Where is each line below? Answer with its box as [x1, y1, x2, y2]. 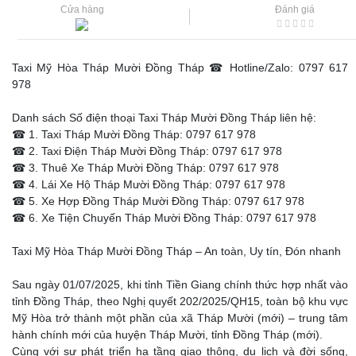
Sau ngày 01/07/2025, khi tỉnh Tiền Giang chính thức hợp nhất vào [12, 278, 348, 291]
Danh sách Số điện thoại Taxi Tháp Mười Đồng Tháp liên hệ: [12, 111, 316, 124]
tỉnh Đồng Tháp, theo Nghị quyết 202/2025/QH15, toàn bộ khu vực [12, 295, 348, 308]
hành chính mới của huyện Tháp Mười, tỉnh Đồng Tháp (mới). [12, 328, 323, 341]
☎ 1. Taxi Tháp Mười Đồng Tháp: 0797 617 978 [12, 128, 256, 141]
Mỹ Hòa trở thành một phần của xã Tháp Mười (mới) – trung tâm [12, 311, 348, 324]
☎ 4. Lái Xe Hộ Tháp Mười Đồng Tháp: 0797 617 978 [12, 178, 285, 191]
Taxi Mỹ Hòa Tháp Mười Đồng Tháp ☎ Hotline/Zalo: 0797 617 [12, 61, 348, 74]
